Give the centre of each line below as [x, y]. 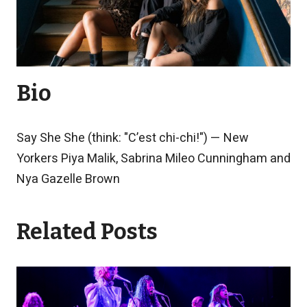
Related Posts [87, 232]
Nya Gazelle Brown [68, 180]
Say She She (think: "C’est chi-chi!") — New [133, 138]
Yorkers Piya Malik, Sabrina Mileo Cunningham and [153, 159]
